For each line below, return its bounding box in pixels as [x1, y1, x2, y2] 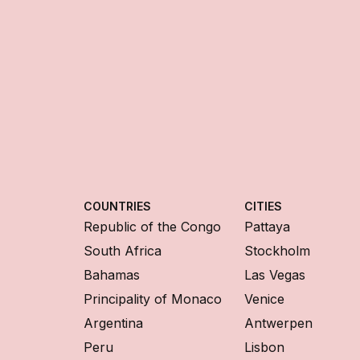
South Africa [84, 243, 162, 260]
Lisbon [244, 339, 284, 356]
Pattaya [244, 219, 290, 235]
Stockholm [244, 243, 310, 260]
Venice [244, 291, 284, 308]
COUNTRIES [84, 199, 151, 214]
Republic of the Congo [84, 219, 221, 235]
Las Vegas [244, 267, 305, 284]
